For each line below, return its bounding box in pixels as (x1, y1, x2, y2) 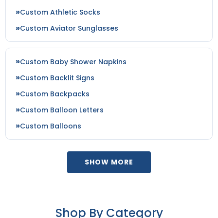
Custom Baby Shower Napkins (20, 57, 127, 67)
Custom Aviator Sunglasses (20, 23, 119, 34)
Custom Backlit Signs (20, 73, 95, 83)
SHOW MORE (85, 157, 133, 167)
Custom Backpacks (20, 89, 90, 99)
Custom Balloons (20, 121, 82, 131)
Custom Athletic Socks (20, 7, 101, 18)
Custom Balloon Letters (20, 105, 104, 115)
